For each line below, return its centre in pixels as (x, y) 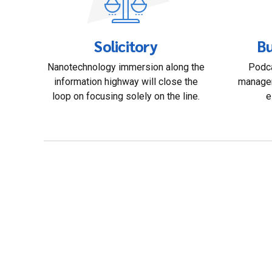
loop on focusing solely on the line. (126, 97)
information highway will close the (126, 82)
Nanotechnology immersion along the (126, 67)
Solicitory (126, 46)
